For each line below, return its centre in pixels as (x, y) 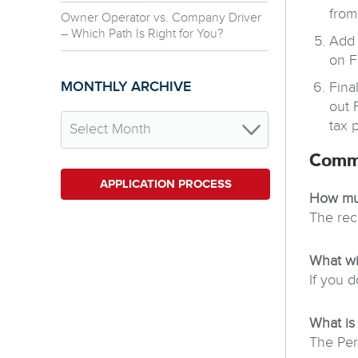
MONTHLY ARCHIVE (126, 86)
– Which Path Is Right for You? (142, 34)
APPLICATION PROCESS (165, 184)
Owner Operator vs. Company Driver (161, 18)
